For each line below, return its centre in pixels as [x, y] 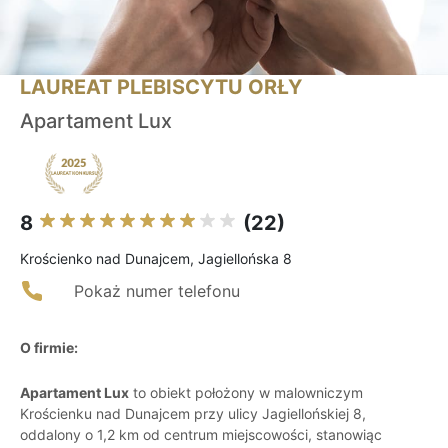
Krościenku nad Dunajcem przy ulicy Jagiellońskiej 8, [193, 414]
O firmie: [49, 348]
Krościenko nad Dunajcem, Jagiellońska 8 [156, 259]
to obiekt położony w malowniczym [246, 393]
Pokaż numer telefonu [157, 291]
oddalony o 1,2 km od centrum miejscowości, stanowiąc [201, 435]
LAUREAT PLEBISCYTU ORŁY [161, 87]
